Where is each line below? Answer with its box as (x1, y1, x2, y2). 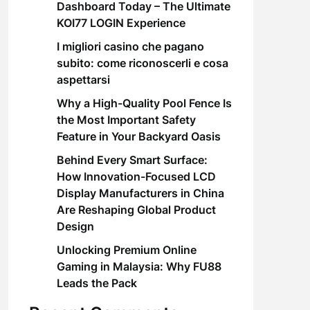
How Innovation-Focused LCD (56, 170, 216, 183)
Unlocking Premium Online (56, 243, 197, 257)
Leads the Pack (56, 276, 137, 290)
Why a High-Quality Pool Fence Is (56, 96, 232, 110)
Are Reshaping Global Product (56, 203, 216, 217)
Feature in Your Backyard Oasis (56, 129, 221, 143)
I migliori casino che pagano (56, 39, 204, 53)
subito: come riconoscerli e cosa (56, 56, 228, 70)
